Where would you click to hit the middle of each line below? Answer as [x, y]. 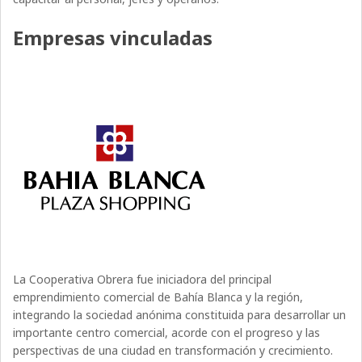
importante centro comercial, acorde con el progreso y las [167, 333]
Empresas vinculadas [113, 38]
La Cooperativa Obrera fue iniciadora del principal [143, 280]
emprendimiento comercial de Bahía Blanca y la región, [158, 297]
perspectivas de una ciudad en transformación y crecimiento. [173, 351]
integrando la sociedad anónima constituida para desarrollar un [180, 315]
